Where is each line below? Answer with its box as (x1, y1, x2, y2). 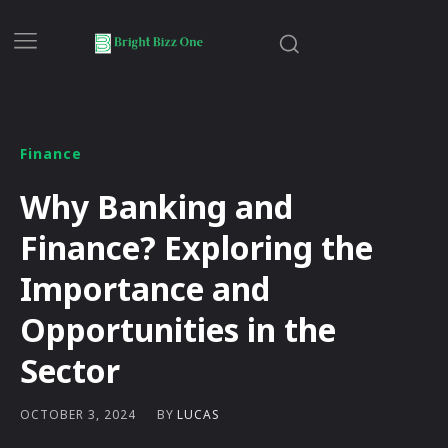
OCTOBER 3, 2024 (20, 406, 136, 424)
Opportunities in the (20, 307, 336, 351)
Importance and (20, 266, 270, 310)
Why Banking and (20, 184, 293, 228)
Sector (20, 348, 120, 392)
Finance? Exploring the (20, 225, 373, 269)
